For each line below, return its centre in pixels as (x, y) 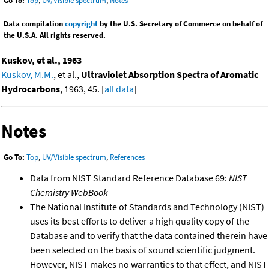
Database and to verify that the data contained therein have (149, 236)
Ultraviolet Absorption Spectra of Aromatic (170, 75)
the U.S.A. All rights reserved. (55, 35)
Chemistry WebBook (69, 192)
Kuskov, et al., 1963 (41, 60)
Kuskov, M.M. (27, 75)
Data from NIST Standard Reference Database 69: (129, 178)
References (127, 157)
